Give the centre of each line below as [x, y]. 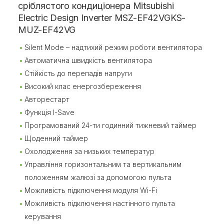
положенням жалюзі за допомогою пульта [98, 177]
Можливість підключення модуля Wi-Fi [91, 190]
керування [43, 216]
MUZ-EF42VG [47, 29]
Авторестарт [47, 99]
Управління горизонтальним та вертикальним [103, 164]
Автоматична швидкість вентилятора [88, 60]
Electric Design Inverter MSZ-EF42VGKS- [102, 17]
